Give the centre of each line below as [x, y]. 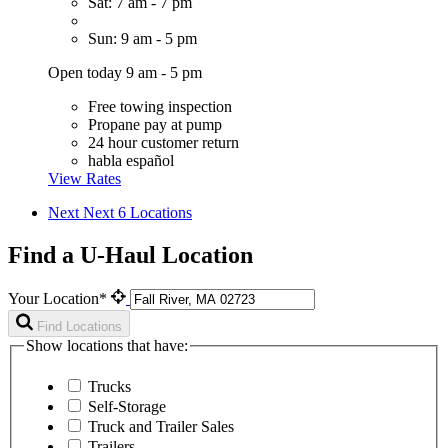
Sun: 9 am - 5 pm [142, 38]
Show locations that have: [107, 345]
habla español [131, 160]
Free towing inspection [160, 106]
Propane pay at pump [155, 124]
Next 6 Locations [137, 212]
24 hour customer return [163, 142]
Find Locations [79, 326]
